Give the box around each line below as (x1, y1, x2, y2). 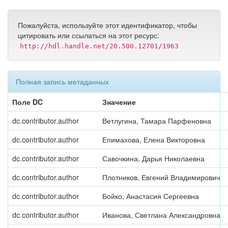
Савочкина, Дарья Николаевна (102, 153, 205, 163)
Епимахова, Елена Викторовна (102, 134, 205, 145)
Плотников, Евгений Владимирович (102, 172, 220, 182)
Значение (102, 97, 136, 107)
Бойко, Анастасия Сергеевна (102, 191, 199, 201)
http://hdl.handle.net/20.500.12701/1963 (20, 42, 179, 50)
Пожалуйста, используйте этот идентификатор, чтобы (18, 20, 197, 30)
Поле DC (12, 97, 43, 107)
